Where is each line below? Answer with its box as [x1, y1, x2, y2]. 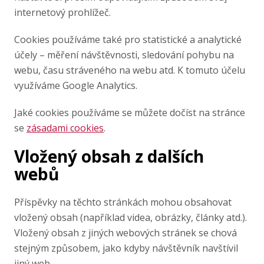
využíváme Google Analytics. [14, 79, 137, 92]
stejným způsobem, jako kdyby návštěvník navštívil [14, 242, 238, 255]
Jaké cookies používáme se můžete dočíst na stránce [14, 106, 245, 119]
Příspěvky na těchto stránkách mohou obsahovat [14, 196, 232, 209]
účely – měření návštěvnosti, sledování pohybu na [14, 48, 234, 61]
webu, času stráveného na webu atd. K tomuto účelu [14, 64, 245, 77]
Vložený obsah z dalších [14, 145, 204, 167]
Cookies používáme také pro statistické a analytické [14, 33, 242, 46]
